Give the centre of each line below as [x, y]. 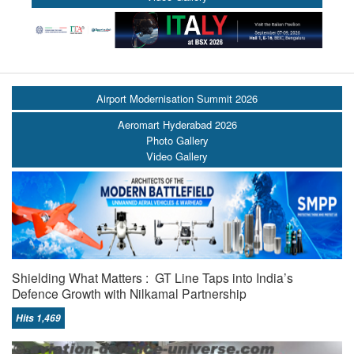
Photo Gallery [177, 140]
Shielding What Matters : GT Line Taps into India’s [153, 277]
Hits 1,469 [38, 318]
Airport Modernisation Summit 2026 [177, 99]
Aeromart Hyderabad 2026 [177, 124]
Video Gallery [177, 156]
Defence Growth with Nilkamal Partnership [129, 293]
